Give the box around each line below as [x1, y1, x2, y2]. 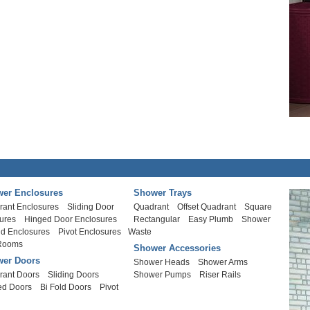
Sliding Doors [48, 270, 100, 280]
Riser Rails [199, 270, 241, 280]
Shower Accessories [134, 243, 221, 253]
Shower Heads [134, 257, 190, 267]
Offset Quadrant [177, 202, 237, 212]
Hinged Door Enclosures [24, 215, 118, 224]
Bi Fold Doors [40, 282, 92, 292]
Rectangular [134, 215, 181, 224]
